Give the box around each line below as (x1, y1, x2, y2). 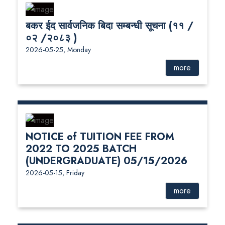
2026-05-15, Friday (26, 168, 84, 178)
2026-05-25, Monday (26, 45, 91, 55)
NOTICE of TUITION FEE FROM (26, 130, 174, 145)
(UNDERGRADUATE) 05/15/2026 (26, 154, 187, 169)
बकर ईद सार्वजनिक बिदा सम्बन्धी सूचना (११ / (26, 19, 193, 34)
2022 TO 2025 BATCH (26, 142, 137, 157)
